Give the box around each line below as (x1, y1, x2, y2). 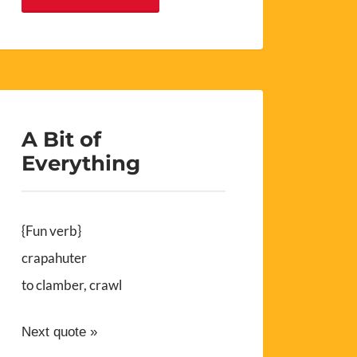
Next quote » (22, 324, 98, 340)
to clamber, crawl (22, 277, 123, 294)
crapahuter (22, 249, 88, 267)
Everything (22, 151, 141, 176)
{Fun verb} (22, 222, 82, 240)
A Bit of (22, 127, 102, 152)
